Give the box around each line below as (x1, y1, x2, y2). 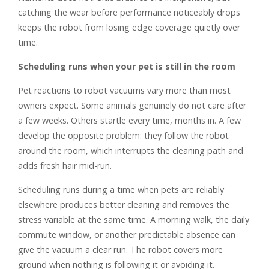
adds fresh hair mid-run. (18, 159, 112, 171)
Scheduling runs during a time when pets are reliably (18, 183, 224, 195)
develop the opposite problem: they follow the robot (18, 129, 229, 141)
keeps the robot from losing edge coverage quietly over (18, 21, 240, 33)
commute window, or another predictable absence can (18, 228, 235, 240)
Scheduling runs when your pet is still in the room (18, 60, 235, 72)
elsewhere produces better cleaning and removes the (18, 198, 229, 210)
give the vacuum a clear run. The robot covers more (18, 243, 223, 255)
